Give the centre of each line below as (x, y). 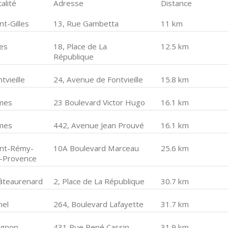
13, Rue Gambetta (86, 23)
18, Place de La (80, 46)
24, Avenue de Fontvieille (98, 79)
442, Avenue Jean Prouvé (99, 125)
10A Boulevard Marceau (96, 148)
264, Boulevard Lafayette (99, 204)
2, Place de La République (99, 181)
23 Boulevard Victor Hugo (99, 102)
